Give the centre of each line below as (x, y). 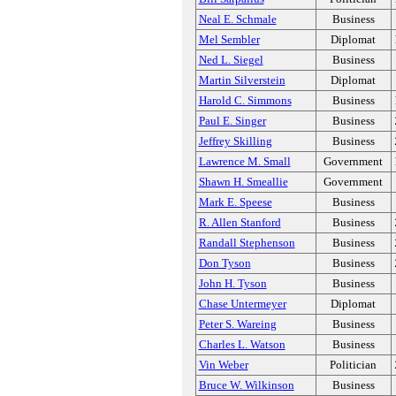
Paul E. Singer (232, 121)
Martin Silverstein (242, 80)
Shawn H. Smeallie (243, 182)
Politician (353, 365)
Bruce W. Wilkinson (246, 385)
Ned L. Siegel (231, 60)
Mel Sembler (229, 39)
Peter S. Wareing (237, 324)
